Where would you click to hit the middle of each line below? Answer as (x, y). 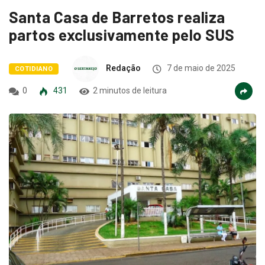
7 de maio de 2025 (200, 68)
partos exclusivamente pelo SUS (122, 35)
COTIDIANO (34, 69)
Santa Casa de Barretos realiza (117, 17)
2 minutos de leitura (130, 91)
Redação (123, 68)
